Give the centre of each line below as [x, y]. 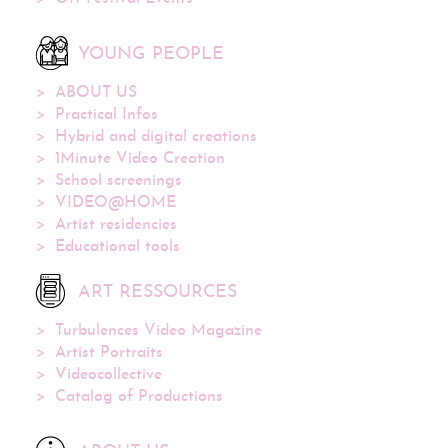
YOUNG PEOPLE [151, 54]
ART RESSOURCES [157, 292]
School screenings [118, 180]
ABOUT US [96, 92]
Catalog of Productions [139, 396]
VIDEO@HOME [115, 202]
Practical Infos [106, 114]
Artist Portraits [109, 352]
